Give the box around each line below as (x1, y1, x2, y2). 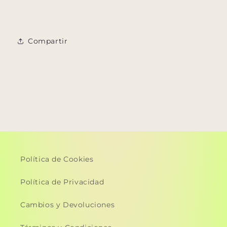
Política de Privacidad (20, 177, 104, 187)
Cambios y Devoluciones (20, 200, 115, 210)
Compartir (28, 36, 68, 46)
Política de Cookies (20, 155, 94, 164)
